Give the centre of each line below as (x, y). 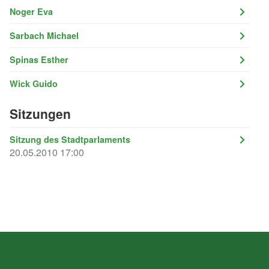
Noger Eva (31, 11)
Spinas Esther (39, 59)
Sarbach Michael (44, 35)
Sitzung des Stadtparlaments (70, 139)
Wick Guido (34, 83)
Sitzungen (40, 113)
